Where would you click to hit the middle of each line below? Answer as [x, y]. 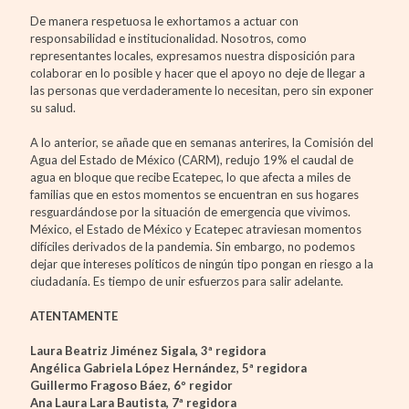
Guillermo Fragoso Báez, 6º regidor [131, 385]
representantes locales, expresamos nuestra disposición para [193, 55]
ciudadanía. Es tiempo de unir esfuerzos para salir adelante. [187, 281]
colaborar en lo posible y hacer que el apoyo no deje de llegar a [198, 73]
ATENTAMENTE [74, 315]
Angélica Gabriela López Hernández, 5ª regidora [168, 367]
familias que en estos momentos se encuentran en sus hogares [194, 194]
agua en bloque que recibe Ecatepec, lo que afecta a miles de [190, 177]
